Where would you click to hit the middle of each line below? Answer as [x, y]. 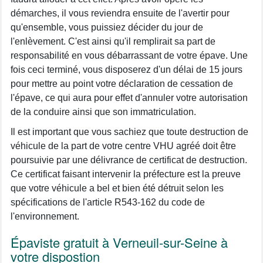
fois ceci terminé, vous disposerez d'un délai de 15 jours [127, 69]
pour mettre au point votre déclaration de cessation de [122, 83]
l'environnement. [45, 216]
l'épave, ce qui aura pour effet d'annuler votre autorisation [129, 97]
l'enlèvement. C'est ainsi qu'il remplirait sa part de [113, 41]
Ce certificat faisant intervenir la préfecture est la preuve [126, 174]
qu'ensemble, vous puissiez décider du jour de [107, 27]
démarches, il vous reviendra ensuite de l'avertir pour [120, 13]
